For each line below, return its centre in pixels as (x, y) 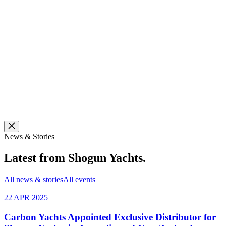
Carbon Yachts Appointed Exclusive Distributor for (110, 217)
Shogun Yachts (105, 158)
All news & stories (34, 179)
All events (79, 179)
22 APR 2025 (26, 197)
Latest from (36, 158)
